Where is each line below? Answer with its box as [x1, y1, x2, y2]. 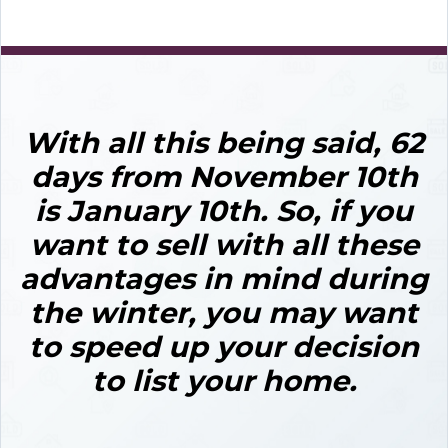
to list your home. [91, 362, 357, 398]
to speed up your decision [29, 328, 419, 364]
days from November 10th [30, 158, 418, 194]
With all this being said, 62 [24, 124, 424, 160]
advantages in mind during [20, 260, 428, 296]
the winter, [30, 294, 204, 330]
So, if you [276, 192, 413, 228]
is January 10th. [35, 192, 276, 228]
